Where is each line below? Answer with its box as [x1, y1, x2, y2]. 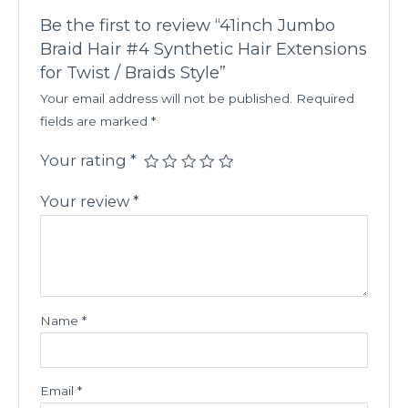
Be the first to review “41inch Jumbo [39, 15, 335, 36]
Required [295, 91, 354, 107]
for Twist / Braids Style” [39, 62, 226, 84]
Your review [39, 192, 133, 211]
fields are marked [39, 114, 151, 129]
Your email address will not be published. [39, 91, 292, 107]
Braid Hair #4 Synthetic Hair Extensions [39, 38, 367, 60]
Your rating [39, 151, 130, 170]
